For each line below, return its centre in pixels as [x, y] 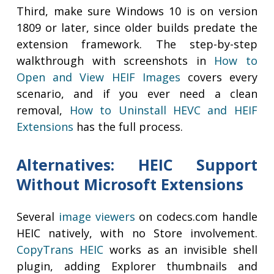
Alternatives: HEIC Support [137, 165]
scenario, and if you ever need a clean [137, 94]
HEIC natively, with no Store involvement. [137, 233]
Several [38, 217]
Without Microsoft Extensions [130, 184]
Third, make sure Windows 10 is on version [137, 11]
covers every [219, 77]
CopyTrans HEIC [60, 250]
